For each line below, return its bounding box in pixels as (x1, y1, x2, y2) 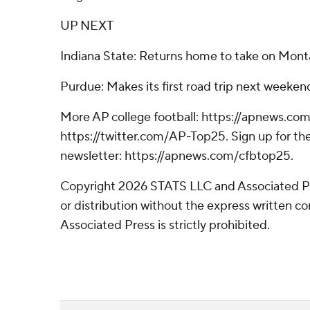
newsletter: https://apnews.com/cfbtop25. (60, 148, 293, 164)
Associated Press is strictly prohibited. (60, 217, 270, 233)
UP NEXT (60, 18, 113, 34)
